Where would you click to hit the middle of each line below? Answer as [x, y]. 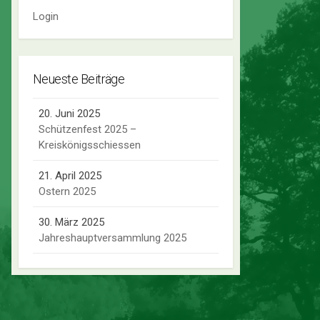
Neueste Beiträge [79, 79]
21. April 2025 [70, 176]
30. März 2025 [71, 222]
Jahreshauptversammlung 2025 [112, 238]
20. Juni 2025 [69, 114]
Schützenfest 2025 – [87, 130]
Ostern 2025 [67, 192]
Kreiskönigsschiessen [90, 145]
